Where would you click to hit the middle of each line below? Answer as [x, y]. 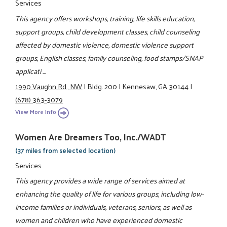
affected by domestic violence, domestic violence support [105, 44]
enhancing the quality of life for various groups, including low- [110, 194]
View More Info [36, 112]
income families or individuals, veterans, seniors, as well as [104, 207]
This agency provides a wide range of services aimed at [100, 181]
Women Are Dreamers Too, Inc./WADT [91, 137]
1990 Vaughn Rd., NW [49, 86]
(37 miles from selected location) [66, 150]
